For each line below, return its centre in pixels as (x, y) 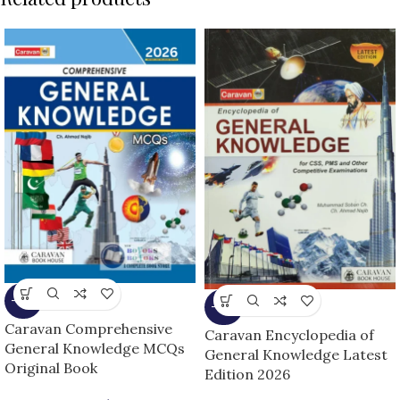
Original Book (51, 367)
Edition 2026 (247, 375)
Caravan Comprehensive (88, 328)
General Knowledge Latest (296, 355)
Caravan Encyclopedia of (289, 335)
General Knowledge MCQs (95, 348)
